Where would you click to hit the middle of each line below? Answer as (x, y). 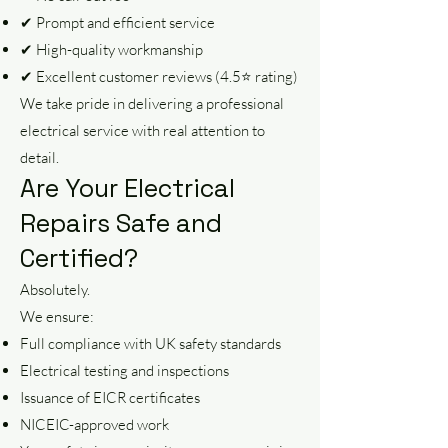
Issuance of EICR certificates (110, 397)
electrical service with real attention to (142, 130)
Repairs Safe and (121, 223)
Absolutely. (55, 289)
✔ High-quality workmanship (111, 49)
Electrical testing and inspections (124, 370)
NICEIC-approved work (94, 424)
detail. (39, 157)
